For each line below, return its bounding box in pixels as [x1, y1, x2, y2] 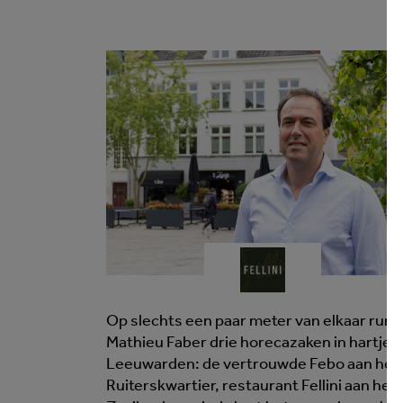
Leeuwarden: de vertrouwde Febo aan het [106, 356, 399, 374]
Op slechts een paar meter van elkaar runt [106, 313, 399, 331]
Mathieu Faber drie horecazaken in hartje [106, 335, 391, 353]
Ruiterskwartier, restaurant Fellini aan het [106, 378, 397, 396]
